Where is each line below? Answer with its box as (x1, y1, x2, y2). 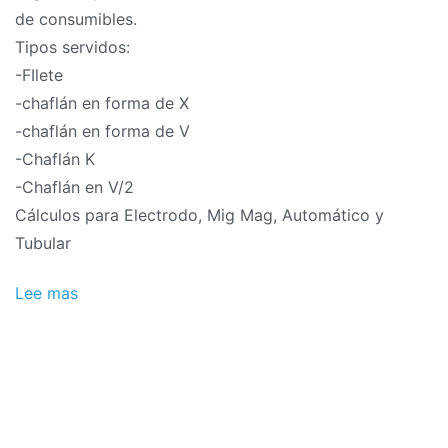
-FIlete (15, 64, 63, 85)
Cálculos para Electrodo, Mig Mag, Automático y (15, 204, 384, 225)
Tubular (15, 232, 71, 253)
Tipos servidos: (15, 36, 130, 57)
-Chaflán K (15, 148, 95, 169)
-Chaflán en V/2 (15, 176, 134, 197)
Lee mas (15, 282, 78, 303)
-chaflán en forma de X (15, 92, 189, 113)
